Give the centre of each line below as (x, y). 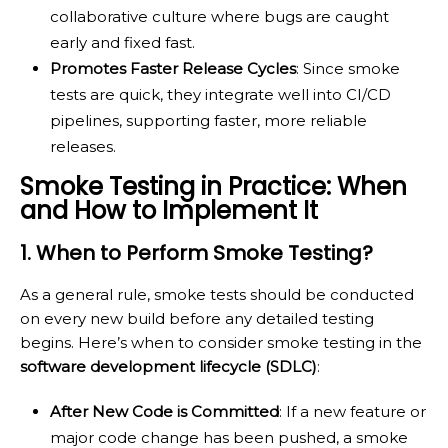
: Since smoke (348, 69)
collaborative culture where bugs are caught (219, 17)
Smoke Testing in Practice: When (213, 187)
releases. (83, 147)
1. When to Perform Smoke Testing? (196, 253)
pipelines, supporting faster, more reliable (208, 121)
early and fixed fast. (122, 43)
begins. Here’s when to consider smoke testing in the (221, 343)
